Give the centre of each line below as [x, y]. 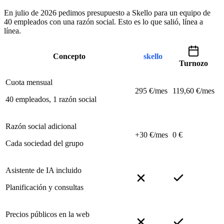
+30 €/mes [151, 134]
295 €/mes [151, 90]
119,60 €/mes [193, 90]
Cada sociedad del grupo [44, 143]
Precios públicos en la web [47, 214]
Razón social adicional [41, 126]
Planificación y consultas [44, 187]
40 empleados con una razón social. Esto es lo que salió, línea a [103, 21]
